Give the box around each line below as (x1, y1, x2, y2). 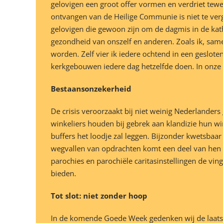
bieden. (51, 168, 76, 179)
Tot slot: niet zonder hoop (51, 191, 147, 201)
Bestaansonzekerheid (51, 84, 131, 94)
